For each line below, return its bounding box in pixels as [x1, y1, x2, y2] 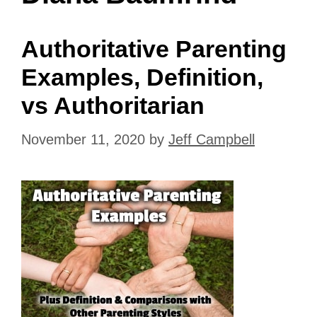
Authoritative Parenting [21, 35, 287, 63]
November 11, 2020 [21, 132, 145, 148]
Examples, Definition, [21, 64, 263, 91]
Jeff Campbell [168, 132, 255, 148]
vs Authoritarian [21, 92, 204, 120]
